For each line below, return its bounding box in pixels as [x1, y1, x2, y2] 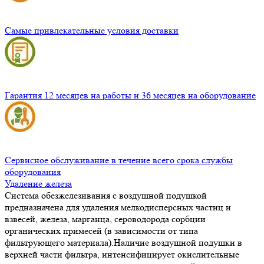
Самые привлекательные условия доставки [5, 24, 179, 36]
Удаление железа [5, 177, 72, 189]
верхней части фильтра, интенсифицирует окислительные [5, 248, 239, 260]
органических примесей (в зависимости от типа [5, 225, 198, 236]
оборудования [5, 166, 61, 177]
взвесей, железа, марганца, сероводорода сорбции [5, 213, 206, 225]
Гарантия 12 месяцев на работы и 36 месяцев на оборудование [5, 89, 256, 101]
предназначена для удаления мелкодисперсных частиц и [5, 201, 231, 213]
